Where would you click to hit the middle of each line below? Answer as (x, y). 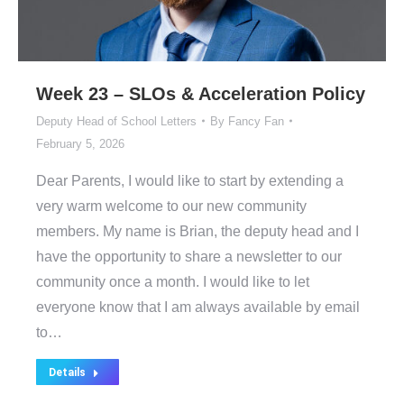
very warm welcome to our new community (171, 206)
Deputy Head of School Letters (116, 121)
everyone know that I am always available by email (198, 307)
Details (67, 372)
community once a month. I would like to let (173, 281)
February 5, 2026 (80, 143)
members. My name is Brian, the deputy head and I (197, 231)
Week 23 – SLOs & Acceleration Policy (201, 93)
